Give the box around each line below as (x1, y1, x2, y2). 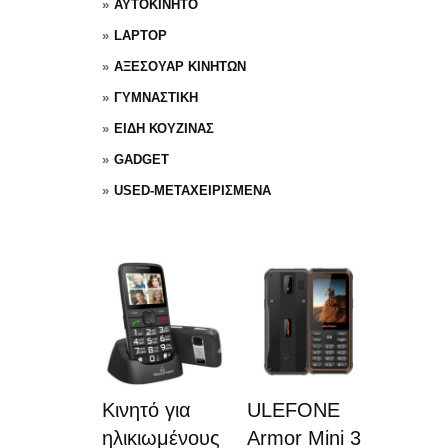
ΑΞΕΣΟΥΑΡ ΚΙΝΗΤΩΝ (114, 59, 246, 74)
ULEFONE (247, 399, 340, 421)
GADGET (114, 152, 169, 167)
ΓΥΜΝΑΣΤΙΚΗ (114, 90, 198, 105)
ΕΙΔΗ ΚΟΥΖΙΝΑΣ (114, 121, 214, 136)
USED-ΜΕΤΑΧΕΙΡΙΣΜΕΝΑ (114, 183, 271, 198)
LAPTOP (114, 28, 167, 43)
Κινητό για (102, 399, 191, 421)
